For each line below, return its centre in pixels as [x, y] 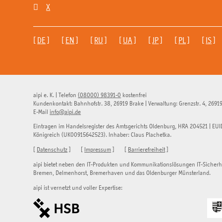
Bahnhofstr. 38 [92, 104]
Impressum [98, 150]
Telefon [68, 95]
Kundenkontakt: [54, 104]
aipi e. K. [44, 95]
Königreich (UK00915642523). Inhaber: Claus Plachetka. [103, 135]
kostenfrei [134, 95]
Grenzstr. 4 [192, 104]
